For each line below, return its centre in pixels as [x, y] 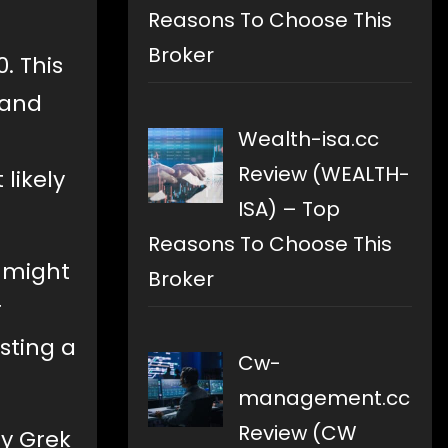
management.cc [324, 398]
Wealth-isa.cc [308, 139]
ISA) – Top [289, 209]
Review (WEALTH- [324, 174]
